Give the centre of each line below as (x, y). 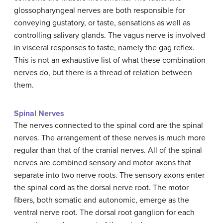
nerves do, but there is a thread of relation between (103, 73)
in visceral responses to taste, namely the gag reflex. (104, 48)
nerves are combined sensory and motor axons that (103, 163)
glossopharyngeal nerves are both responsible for (100, 11)
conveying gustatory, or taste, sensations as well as (102, 23)
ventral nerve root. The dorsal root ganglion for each (104, 213)
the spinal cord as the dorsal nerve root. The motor (101, 188)
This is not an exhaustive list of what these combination (110, 60)
